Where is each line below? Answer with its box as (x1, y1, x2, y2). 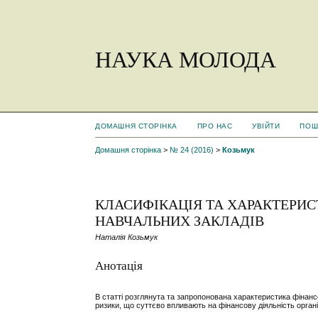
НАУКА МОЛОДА (95, 47, 277, 72)
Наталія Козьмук (95, 233, 158, 242)
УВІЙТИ (252, 122, 280, 130)
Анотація (95, 258, 143, 273)
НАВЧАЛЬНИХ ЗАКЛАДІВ (95, 213, 265, 229)
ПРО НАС (197, 122, 233, 130)
